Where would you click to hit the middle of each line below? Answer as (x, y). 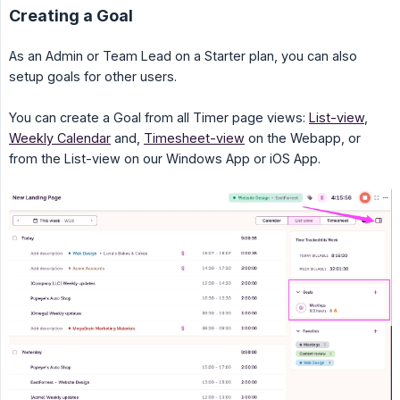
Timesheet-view (194, 138)
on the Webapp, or (303, 138)
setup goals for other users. (93, 77)
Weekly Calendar (60, 138)
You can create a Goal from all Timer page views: (159, 118)
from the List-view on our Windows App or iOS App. (165, 159)
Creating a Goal (71, 16)
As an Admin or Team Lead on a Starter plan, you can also (183, 56)
